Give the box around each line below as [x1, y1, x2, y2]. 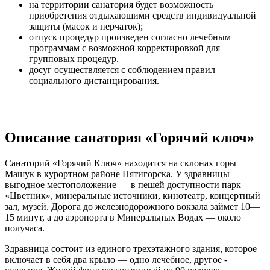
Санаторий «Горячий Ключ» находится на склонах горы [5, 157, 236, 168]
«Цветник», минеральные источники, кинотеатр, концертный [5, 190, 260, 201]
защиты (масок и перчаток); [29, 20, 143, 31]
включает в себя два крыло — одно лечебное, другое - [5, 254, 227, 265]
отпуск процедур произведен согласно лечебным [29, 31, 231, 42]
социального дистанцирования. [29, 75, 159, 86]
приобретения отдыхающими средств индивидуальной [29, 10, 256, 20]
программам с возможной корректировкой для [29, 42, 220, 53]
